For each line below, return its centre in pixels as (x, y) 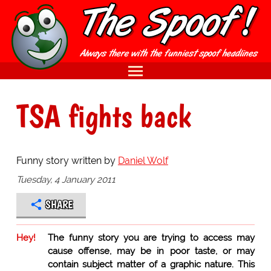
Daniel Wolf (143, 160)
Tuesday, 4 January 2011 (66, 179)
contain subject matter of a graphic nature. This (151, 264)
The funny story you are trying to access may (151, 237)
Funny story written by (67, 160)
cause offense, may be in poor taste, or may (151, 251)
